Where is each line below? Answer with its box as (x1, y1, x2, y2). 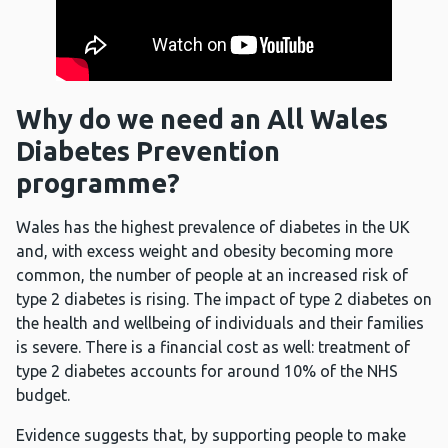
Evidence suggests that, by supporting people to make (16, 426, 406, 445)
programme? (16, 168, 180, 199)
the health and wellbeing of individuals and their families (16, 314, 424, 333)
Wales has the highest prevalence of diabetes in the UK (16, 218, 410, 237)
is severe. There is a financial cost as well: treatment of (16, 338, 410, 357)
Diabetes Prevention (16, 136, 280, 167)
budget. (16, 386, 70, 405)
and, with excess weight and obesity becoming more (16, 242, 393, 261)
